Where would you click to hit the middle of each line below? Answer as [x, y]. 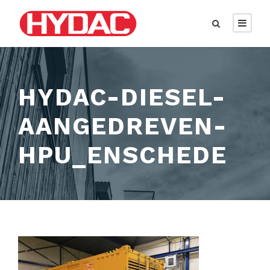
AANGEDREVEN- [123, 126]
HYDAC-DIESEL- [122, 97]
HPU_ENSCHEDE [123, 155]
